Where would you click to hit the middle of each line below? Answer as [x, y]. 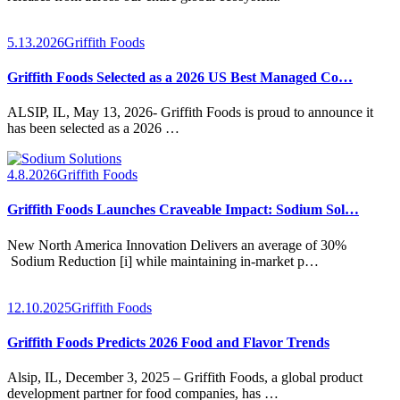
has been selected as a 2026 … [93, 129]
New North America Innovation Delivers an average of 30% [177, 245]
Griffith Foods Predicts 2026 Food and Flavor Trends [168, 342]
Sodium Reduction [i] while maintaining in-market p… [163, 261]
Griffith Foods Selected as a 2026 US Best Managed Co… [180, 77]
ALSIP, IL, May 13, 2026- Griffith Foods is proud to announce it [190, 112]
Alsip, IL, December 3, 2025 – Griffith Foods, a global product [185, 378]
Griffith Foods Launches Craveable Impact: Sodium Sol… [183, 210]
